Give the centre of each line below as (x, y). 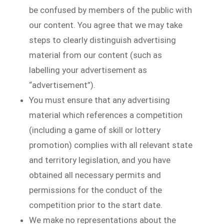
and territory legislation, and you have (100, 160)
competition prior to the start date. (96, 205)
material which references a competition (106, 115)
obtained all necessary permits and (95, 175)
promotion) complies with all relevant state (111, 145)
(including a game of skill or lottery (95, 130)
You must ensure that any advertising (100, 100)
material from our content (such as (96, 55)
